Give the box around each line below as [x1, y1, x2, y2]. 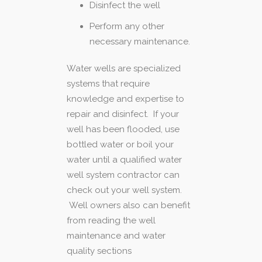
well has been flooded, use [67, 123, 180, 135]
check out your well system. [67, 184, 182, 195]
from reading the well [67, 215, 156, 226]
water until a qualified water [67, 154, 182, 165]
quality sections [67, 245, 132, 256]
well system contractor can [67, 169, 180, 180]
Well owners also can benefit [67, 199, 190, 211]
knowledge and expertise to [67, 93, 184, 104]
